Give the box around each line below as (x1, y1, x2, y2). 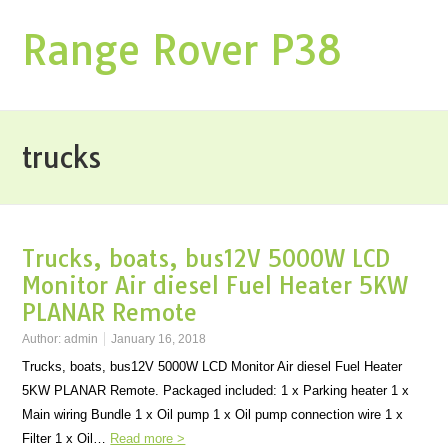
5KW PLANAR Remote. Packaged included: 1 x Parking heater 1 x (22, 383, 410, 398)
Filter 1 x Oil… (22, 431, 111, 446)
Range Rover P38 (22, 25, 344, 75)
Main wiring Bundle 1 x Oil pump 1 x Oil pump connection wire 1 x (22, 407, 404, 422)
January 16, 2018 (111, 332, 207, 346)
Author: (22, 332, 65, 346)
